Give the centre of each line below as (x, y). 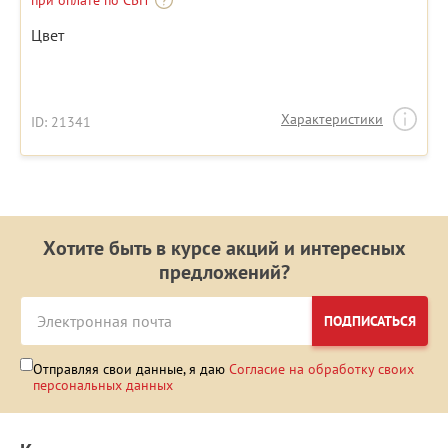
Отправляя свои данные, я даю (131, 369)
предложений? (224, 272)
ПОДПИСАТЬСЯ (370, 321)
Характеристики (332, 119)
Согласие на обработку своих (321, 369)
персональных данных (103, 385)
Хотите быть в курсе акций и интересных (224, 248)
